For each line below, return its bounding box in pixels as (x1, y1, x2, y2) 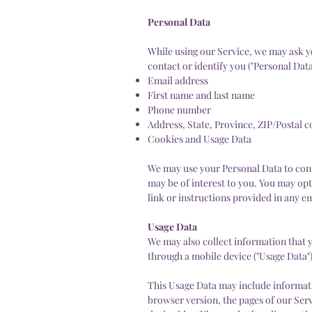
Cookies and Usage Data (148, 132, 251, 146)
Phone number (148, 102, 211, 116)
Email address (148, 73, 208, 87)
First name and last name (148, 88, 255, 102)
